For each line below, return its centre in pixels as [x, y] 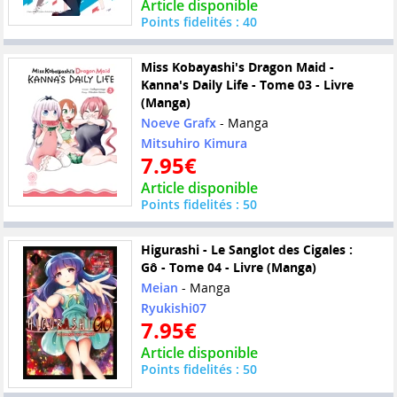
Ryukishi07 [173, 308]
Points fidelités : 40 [198, 22]
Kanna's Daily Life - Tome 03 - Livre [247, 85]
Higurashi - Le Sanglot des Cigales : [246, 250]
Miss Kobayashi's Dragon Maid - [237, 67]
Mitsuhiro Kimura [194, 144]
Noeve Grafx [178, 123]
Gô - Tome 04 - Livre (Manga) [228, 268]
